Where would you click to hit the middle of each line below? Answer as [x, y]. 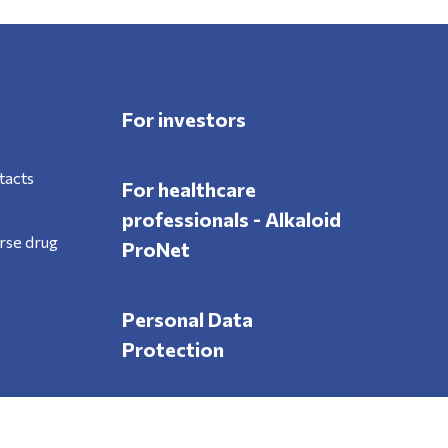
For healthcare [188, 189]
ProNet [155, 249]
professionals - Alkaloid [231, 219]
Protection [172, 349]
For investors [183, 119]
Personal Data [187, 319]
